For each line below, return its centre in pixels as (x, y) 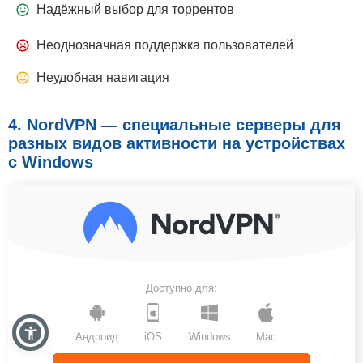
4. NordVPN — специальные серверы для (175, 125)
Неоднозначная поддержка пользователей (165, 45)
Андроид (97, 337)
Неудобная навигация (103, 78)
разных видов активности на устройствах (177, 144)
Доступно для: (181, 288)
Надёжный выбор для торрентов (135, 10)
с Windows (51, 162)
